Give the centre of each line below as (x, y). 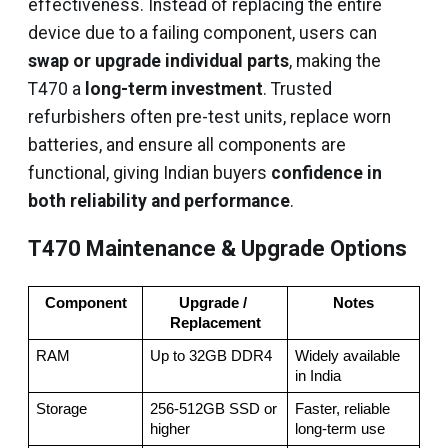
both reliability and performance (159, 201)
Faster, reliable (342, 409)
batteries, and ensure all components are (187, 145)
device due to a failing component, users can (202, 33)
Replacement (215, 323)
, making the (335, 61)
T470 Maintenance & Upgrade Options (217, 248)
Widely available (347, 356)
